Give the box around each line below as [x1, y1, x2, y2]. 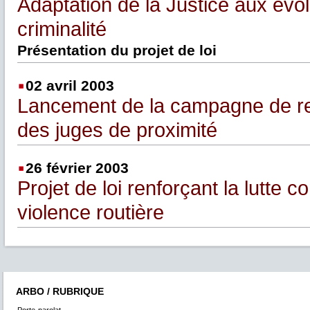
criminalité [17, 17, 107, 40]
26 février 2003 [25, 160, 129, 176]
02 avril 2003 [25, 77, 114, 94]
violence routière [17, 201, 164, 224]
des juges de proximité [17, 119, 217, 142]
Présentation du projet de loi [17, 42, 217, 58]
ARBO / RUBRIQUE [16, 286, 104, 298]
